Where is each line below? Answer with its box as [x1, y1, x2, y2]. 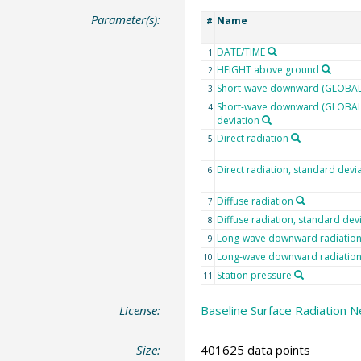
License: [119, 301, 161, 318]
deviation [216, 113, 259, 127]
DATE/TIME [216, 44, 265, 59]
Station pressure [216, 268, 292, 282]
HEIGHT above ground [216, 62, 319, 77]
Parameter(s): [91, 10, 161, 27]
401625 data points [200, 342, 310, 358]
